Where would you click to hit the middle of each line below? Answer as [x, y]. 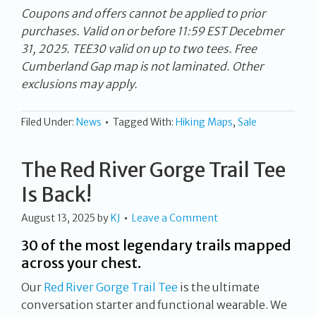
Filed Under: [49, 122]
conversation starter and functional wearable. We [154, 304]
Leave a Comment [175, 218]
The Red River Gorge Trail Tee [153, 170]
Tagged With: [144, 122]
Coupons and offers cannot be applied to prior [143, 13]
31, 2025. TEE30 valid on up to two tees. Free [139, 48]
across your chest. [81, 262]
